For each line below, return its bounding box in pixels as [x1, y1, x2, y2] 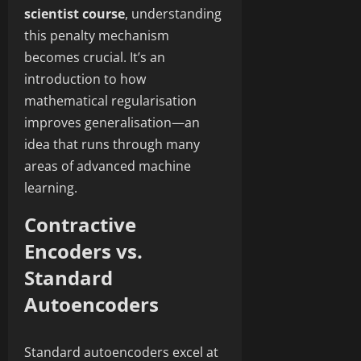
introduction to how [24, 69, 146, 88]
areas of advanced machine [24, 156, 191, 175]
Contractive [24, 210, 136, 238]
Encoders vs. [24, 237, 143, 264]
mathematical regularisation [24, 91, 197, 110]
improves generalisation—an [24, 113, 200, 131]
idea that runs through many [24, 135, 200, 153]
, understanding [125, 4, 222, 23]
